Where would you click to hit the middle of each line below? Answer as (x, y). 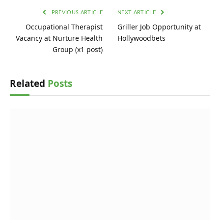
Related (29, 84)
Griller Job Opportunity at (159, 27)
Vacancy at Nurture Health (59, 38)
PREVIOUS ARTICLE (76, 13)
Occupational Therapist (64, 27)
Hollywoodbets (141, 38)
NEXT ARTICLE (137, 13)
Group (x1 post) (78, 50)
